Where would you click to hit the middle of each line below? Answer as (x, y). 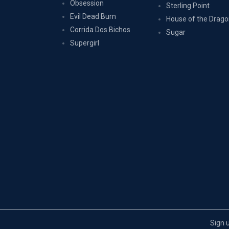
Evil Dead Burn (93, 16)
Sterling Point (188, 5)
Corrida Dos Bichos (100, 29)
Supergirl (85, 43)
